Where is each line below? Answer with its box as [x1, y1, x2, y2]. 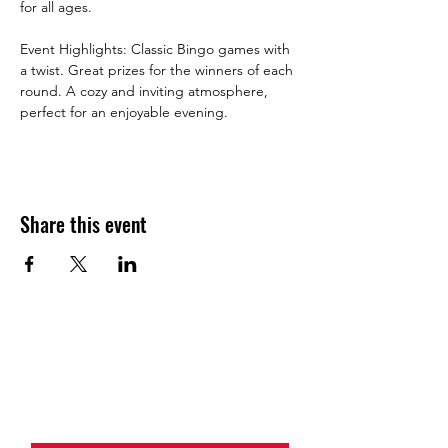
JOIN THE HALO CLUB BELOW [89, 360, 232, 385]
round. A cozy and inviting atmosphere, [20, 82, 272, 100]
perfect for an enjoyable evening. [20, 103, 228, 121]
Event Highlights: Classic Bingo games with [20, 40, 294, 58]
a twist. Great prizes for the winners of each [20, 61, 297, 79]
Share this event [20, 209, 147, 239]
